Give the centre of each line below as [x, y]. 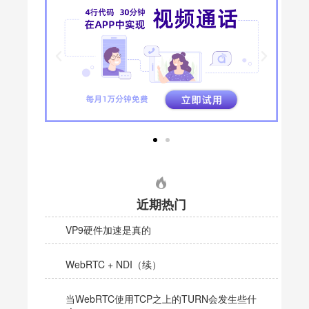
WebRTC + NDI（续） [113, 265]
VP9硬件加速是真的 [108, 230]
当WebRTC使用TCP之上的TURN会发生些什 [161, 299]
